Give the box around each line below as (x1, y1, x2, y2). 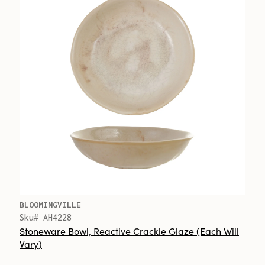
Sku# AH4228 (20, 212, 72, 222)
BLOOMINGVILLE (20, 200, 81, 209)
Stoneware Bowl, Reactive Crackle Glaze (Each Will (20, 224, 239, 237)
